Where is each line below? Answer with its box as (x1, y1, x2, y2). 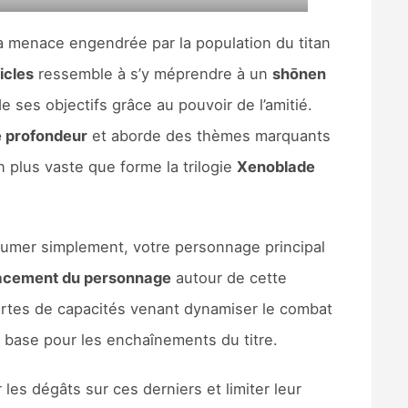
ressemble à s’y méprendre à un (33, 64, 272, 83)
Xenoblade (236, 157, 315, 176)
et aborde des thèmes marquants (87, 126, 331, 145)
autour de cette (170, 268, 287, 287)
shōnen (271, 64, 326, 83)
